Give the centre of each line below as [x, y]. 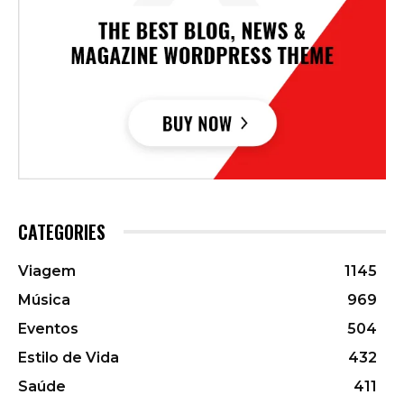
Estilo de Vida [69, 358]
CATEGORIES [62, 232]
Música [44, 300]
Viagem [47, 271]
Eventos [48, 329]
